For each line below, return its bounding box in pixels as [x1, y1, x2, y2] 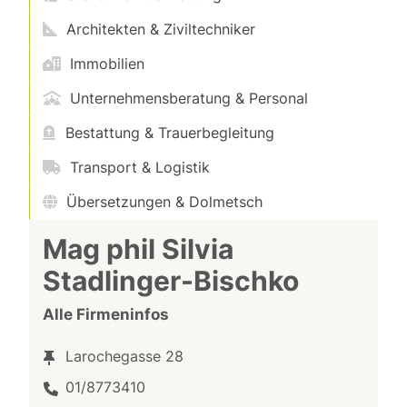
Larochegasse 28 [65, 347, 184, 365]
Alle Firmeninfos [43, 305, 170, 323]
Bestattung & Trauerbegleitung [61, 124, 275, 142]
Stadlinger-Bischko [43, 264, 300, 297]
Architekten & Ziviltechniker [62, 20, 256, 38]
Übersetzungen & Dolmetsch [62, 193, 263, 211]
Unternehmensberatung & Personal [65, 89, 309, 107]
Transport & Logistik [65, 158, 211, 176]
